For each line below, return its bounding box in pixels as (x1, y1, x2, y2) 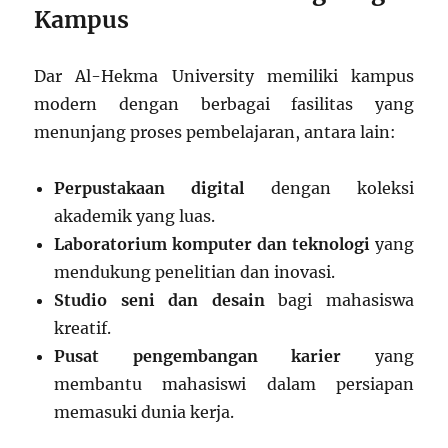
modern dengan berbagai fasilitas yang (34, 93, 414, 114)
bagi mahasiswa (264, 289, 414, 310)
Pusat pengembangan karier (54, 345, 342, 366)
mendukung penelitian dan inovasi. (54, 261, 336, 282)
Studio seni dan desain (54, 289, 265, 310)
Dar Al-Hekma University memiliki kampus (34, 65, 414, 86)
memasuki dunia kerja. (54, 401, 235, 422)
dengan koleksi (244, 177, 414, 198)
